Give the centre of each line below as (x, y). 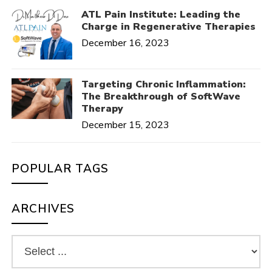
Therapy (103, 108)
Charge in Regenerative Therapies (169, 26)
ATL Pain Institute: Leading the (161, 14)
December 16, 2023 (126, 43)
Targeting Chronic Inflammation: (164, 84)
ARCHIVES (43, 209)
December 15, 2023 (126, 125)
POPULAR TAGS (60, 168)
